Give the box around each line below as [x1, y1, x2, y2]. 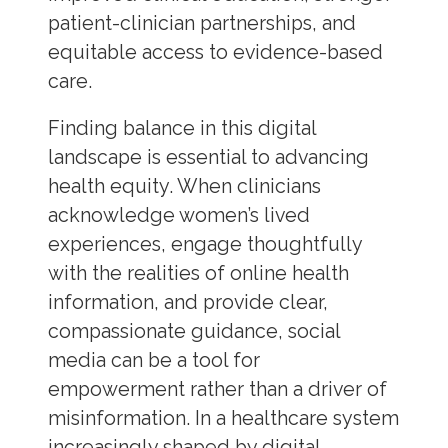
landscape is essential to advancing [47, 145, 369, 169]
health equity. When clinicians [47, 174, 321, 198]
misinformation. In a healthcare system [47, 406, 399, 430]
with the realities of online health [47, 261, 349, 285]
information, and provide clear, [47, 290, 328, 314]
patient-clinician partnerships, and [47, 12, 356, 36]
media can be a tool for [47, 348, 260, 372]
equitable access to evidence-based [47, 41, 383, 65]
